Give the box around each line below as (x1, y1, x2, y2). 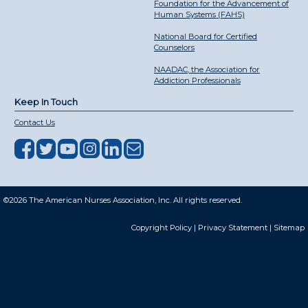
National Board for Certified (154, 31, 257, 41)
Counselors (154, 42, 195, 52)
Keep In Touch (14, 96, 78, 107)
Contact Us (14, 117, 55, 127)
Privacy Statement (198, 222, 268, 232)
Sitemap (274, 222, 305, 232)
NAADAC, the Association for (154, 64, 260, 74)
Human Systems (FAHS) (154, 9, 245, 19)
